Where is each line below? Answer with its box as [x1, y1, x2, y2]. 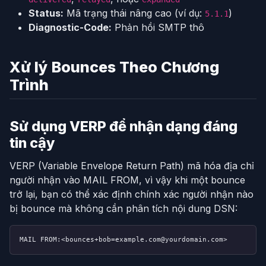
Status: [28, 7, 64, 20]
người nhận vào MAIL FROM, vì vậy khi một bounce [9, 174, 245, 186]
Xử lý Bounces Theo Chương [9, 58, 219, 77]
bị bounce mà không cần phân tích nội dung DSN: [9, 202, 237, 215]
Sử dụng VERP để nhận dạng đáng [9, 118, 237, 135]
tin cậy [9, 134, 55, 152]
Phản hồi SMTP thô [112, 21, 204, 34]
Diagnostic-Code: [28, 21, 112, 34]
